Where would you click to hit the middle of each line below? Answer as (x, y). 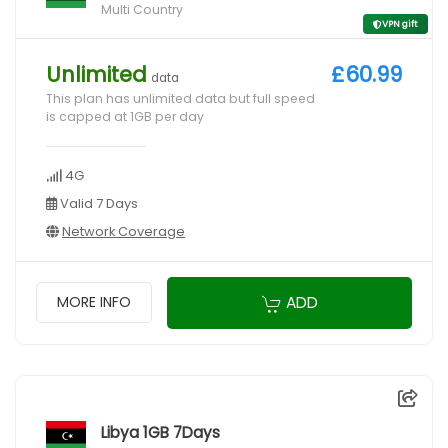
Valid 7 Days (97, 204)
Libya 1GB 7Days (160, 432)
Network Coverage (123, 232)
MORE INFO (94, 302)
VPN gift (400, 24)
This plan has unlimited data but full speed (180, 99)
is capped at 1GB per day (125, 117)
